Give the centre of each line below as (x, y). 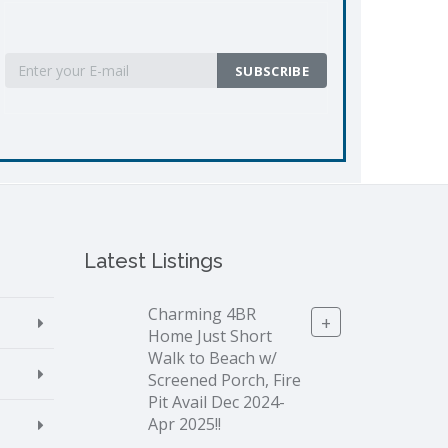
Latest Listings (153, 261)
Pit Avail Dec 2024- (216, 401)
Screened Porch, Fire (224, 379)
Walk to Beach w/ (212, 357)
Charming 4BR (201, 313)
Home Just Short (209, 335)
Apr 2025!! (184, 423)
